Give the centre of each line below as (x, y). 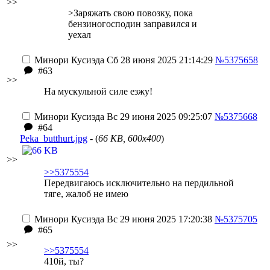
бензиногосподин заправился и (133, 24)
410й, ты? (64, 261)
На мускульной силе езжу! (98, 91)
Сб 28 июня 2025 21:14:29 (159, 60)
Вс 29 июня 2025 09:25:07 (158, 117)
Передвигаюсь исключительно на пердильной (139, 183)
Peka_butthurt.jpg (54, 138)
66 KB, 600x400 (130, 138)
